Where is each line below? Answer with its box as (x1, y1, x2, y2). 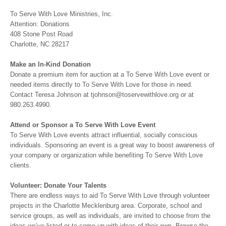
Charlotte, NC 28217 (10, 40, 69, 48)
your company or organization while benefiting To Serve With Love (10, 151, 203, 159)
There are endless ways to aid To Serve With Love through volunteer (10, 192, 210, 199)
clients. (10, 161, 31, 169)
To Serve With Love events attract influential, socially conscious (10, 131, 198, 139)
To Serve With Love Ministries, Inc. (10, 10, 113, 18)
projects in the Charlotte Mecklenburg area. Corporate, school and (10, 202, 202, 209)
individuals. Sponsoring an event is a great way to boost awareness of (10, 141, 214, 149)
